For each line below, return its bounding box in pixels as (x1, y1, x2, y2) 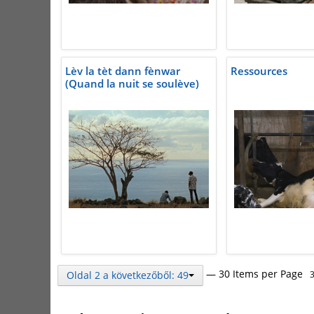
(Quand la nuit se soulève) (65, 76, 199, 91)
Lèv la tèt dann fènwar (65, 64, 180, 78)
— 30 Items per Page (206, 267, 303, 281)
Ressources (231, 64, 287, 78)
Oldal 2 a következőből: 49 (67, 268, 189, 282)
